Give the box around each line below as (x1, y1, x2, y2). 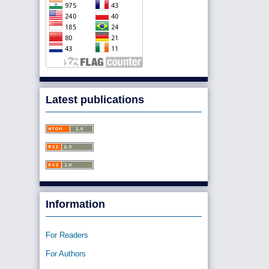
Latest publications (46, 93, 144, 106)
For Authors (46, 249, 86, 258)
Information (46, 198, 105, 210)
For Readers (46, 230, 88, 240)
